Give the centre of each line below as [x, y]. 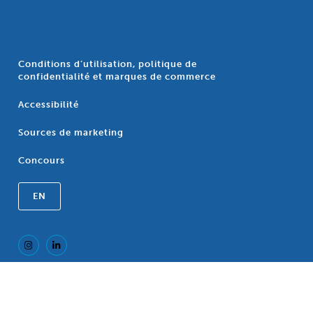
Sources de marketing [71, 133]
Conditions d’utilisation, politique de [107, 64]
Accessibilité [48, 105]
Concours [41, 161]
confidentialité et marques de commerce [117, 77]
